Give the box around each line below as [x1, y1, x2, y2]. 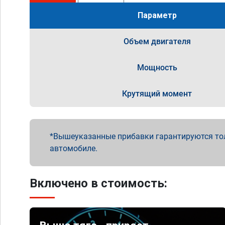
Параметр [137, 11, 177, 20]
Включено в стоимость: [30, 176, 167, 190]
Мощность [137, 63, 177, 72]
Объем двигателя [123, 37, 191, 46]
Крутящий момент [122, 89, 192, 98]
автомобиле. [50, 144, 97, 153]
